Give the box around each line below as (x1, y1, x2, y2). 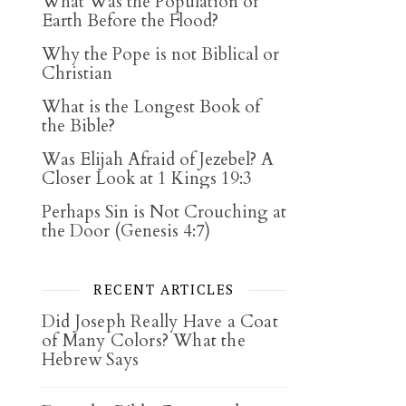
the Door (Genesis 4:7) (42, 219, 210, 243)
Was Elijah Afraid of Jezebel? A (42, 148, 274, 171)
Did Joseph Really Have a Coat (42, 310, 278, 333)
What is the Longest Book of (42, 95, 260, 119)
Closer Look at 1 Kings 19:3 (42, 167, 252, 190)
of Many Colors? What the (42, 329, 246, 353)
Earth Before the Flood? (42, 9, 218, 33)
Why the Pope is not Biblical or (42, 43, 279, 66)
